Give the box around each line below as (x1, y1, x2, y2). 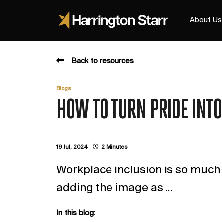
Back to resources (71, 57, 134, 65)
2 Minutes (101, 144, 127, 150)
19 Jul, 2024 (56, 144, 88, 150)
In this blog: (56, 209, 95, 217)
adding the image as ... (56, 182, 173, 194)
